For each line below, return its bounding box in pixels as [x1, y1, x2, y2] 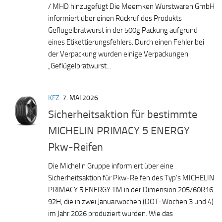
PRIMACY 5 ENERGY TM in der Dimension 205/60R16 [48, 185, 213, 194]
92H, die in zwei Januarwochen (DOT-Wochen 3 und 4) [48, 197, 214, 206]
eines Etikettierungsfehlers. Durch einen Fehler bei [48, 37, 204, 47]
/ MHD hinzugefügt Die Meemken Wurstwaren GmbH [48, 1, 215, 11]
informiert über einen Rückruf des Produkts [48, 13, 182, 23]
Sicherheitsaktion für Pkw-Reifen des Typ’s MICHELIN [48, 173, 214, 182]
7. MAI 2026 [62, 93, 98, 102]
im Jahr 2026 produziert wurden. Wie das [48, 209, 173, 218]
